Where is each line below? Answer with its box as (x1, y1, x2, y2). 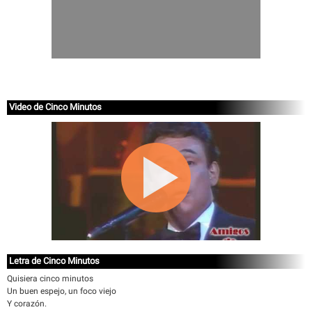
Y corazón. (7, 299, 47, 309)
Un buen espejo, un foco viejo (7, 286, 116, 296)
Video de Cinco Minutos (9, 102, 102, 112)
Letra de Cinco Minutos (9, 256, 100, 266)
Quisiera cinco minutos (7, 274, 93, 283)
